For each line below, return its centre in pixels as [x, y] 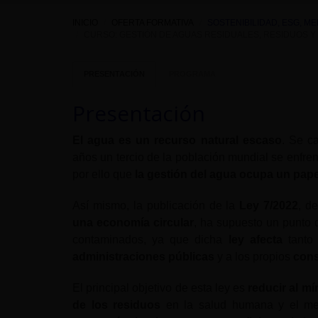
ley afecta [255, 239]
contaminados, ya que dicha [150, 239]
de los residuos [117, 305]
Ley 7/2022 [267, 205]
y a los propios [254, 256]
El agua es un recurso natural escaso [177, 140]
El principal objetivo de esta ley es [160, 287]
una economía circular [133, 222]
